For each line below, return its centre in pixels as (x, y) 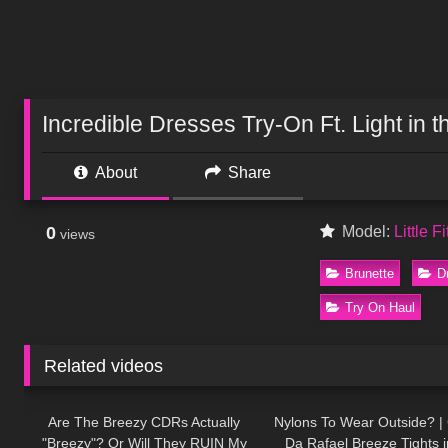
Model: (366, 232)
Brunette (370, 273)
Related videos (104, 365)
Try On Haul (380, 307)
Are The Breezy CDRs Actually (144, 422)
